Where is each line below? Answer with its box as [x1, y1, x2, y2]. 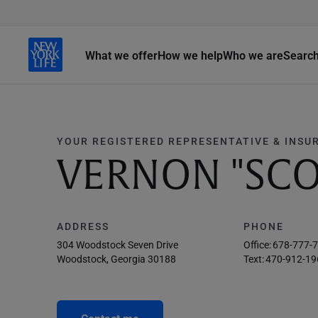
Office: [243, 238, 272, 251]
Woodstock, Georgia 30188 [57, 252, 176, 265]
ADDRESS [57, 219, 109, 233]
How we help [158, 47, 223, 62]
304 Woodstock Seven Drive [57, 238, 178, 251]
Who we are [223, 47, 283, 62]
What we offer [85, 47, 158, 62]
